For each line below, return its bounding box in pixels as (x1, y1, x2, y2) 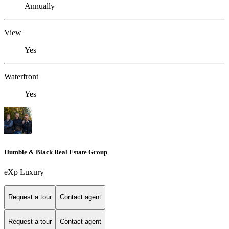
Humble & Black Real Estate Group (4, 148, 107, 156)
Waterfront (4, 72, 38, 81)
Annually (25, 2, 55, 11)
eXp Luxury (4, 167, 44, 176)
